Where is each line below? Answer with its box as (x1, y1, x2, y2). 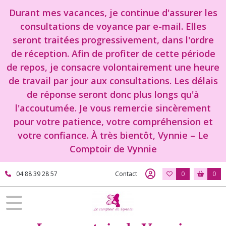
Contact (115, 169, 137, 178)
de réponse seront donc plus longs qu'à (27, 88, 199, 100)
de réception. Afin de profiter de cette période (11, 47, 215, 60)
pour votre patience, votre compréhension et (13, 116, 213, 128)
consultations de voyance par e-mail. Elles (20, 20, 206, 32)
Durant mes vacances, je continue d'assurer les (9, 7, 217, 19)
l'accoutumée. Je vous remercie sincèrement (15, 102, 211, 114)
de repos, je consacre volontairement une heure (7, 61, 219, 73)
